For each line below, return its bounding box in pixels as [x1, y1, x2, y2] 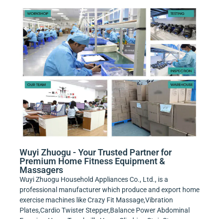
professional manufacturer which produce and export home [20, 185, 199, 194]
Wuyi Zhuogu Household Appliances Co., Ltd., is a [20, 175, 168, 183]
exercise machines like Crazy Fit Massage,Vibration [20, 196, 173, 204]
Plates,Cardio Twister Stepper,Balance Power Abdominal [20, 206, 190, 214]
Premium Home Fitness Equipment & [20, 155, 165, 166]
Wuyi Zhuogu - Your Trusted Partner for [20, 147, 172, 157]
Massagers [20, 164, 63, 175]
